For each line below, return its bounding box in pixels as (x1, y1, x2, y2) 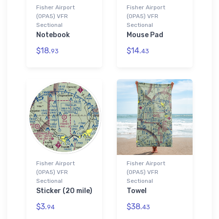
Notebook (36, 30, 70, 39)
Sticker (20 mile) (36, 186, 92, 195)
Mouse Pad (127, 30, 163, 39)
